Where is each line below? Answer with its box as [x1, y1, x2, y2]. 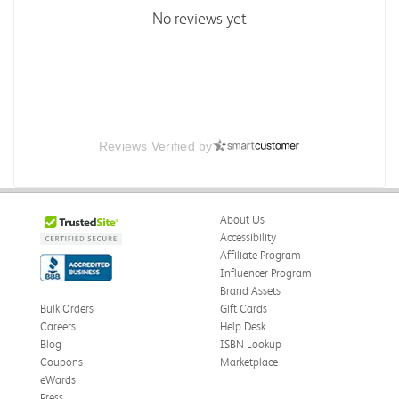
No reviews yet [152, 9, 247, 28]
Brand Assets [219, 283, 281, 297]
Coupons [40, 354, 83, 369]
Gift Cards [219, 301, 267, 315]
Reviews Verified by [98, 138, 213, 153]
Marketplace [219, 354, 278, 369]
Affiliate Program [219, 248, 301, 262]
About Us [219, 212, 265, 226]
